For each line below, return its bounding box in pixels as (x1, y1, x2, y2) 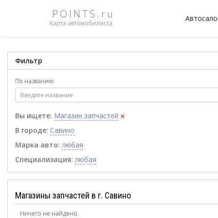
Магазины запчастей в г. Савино (15, 190, 131, 200)
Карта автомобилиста (50, 19, 112, 27)
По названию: (15, 77, 55, 85)
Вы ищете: (15, 111, 52, 120)
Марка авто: (15, 140, 60, 149)
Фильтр (15, 56, 42, 65)
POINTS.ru (52, 7, 115, 20)
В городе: (15, 126, 48, 135)
